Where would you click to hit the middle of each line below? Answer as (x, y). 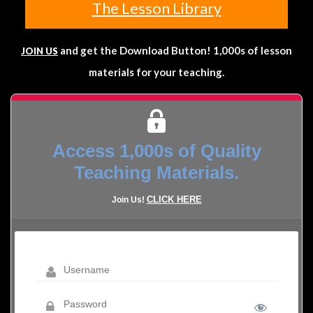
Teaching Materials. (156, 172)
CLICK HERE (174, 199)
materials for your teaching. (156, 72)
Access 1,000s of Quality (156, 151)
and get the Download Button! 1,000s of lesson (175, 50)
